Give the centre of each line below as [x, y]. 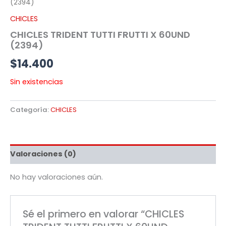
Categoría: [30, 109]
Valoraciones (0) [43, 154]
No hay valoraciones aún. [56, 177]
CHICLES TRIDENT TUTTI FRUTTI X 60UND [100, 35]
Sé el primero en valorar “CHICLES [104, 214]
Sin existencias [37, 81]
